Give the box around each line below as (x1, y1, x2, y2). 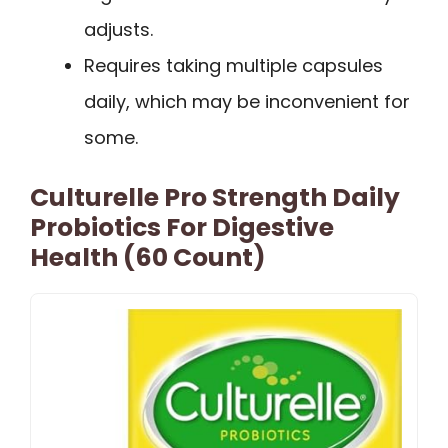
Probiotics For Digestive (30, 209, 334, 245)
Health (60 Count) (30, 239, 266, 275)
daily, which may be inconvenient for (84, 88, 410, 114)
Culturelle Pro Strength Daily (30, 179, 400, 215)
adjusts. (84, 16, 153, 42)
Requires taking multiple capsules (84, 52, 383, 78)
